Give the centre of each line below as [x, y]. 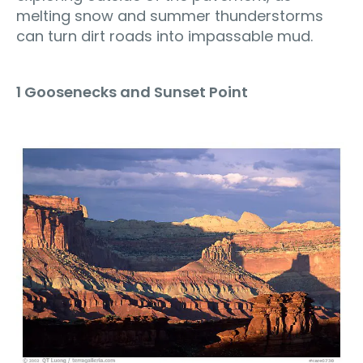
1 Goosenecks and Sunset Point [132, 92]
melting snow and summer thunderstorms [170, 15]
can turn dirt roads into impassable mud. [164, 36]
